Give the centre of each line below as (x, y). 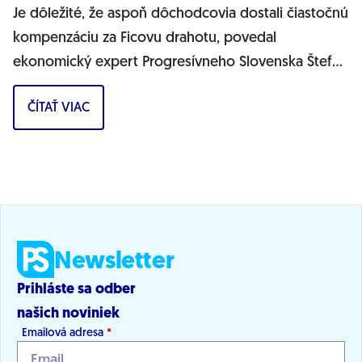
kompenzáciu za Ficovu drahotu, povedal (145, 38)
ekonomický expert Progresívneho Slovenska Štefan (180, 62)
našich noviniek (68, 314)
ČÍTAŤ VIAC (59, 108)
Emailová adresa (64, 333)
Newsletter (114, 262)
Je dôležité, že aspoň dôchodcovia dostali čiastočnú (181, 14)
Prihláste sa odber (76, 289)
